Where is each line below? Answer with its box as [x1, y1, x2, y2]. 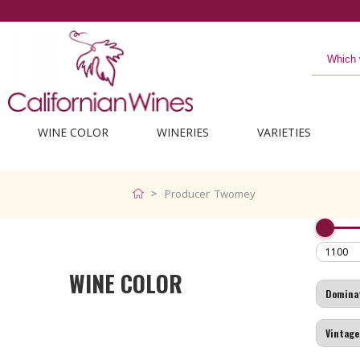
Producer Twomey [164, 186, 256, 201]
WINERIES [156, 125, 209, 140]
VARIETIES [256, 125, 311, 140]
